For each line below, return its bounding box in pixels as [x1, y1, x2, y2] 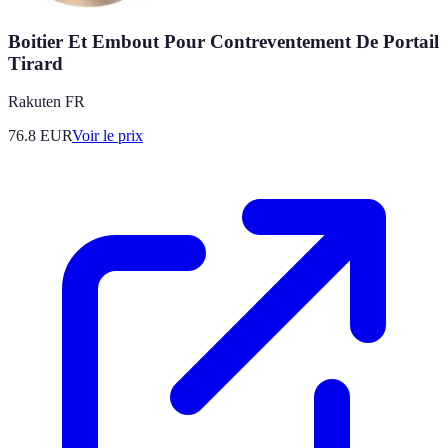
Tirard [8, 52, 63, 74]
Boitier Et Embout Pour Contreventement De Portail [8, 30, 439, 52]
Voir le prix [72, 127, 143, 145]
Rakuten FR [8, 93, 85, 111]
